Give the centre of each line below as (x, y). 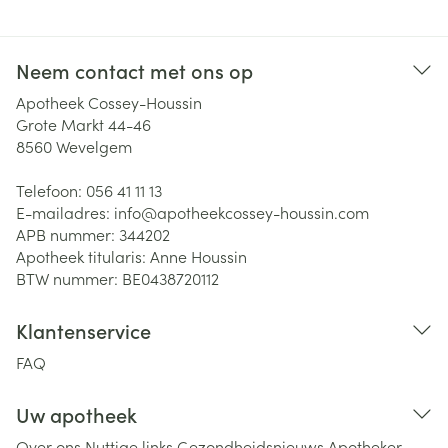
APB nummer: (67, 234)
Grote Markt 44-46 (83, 124)
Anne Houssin (198, 256)
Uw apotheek (76, 414)
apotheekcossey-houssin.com (263, 212)
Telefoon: (51, 190)
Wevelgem (94, 146)
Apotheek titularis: (83, 256)
